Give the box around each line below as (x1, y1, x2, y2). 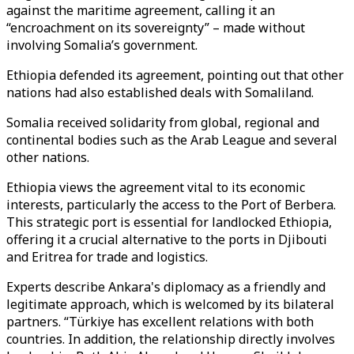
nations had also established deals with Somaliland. (6, 84, 314, 101)
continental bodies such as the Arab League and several (6, 131, 337, 149)
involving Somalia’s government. (6, 36, 198, 54)
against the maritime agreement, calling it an (6, 2, 275, 19)
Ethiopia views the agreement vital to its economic (6, 179, 305, 196)
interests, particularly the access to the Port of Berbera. (6, 196, 336, 213)
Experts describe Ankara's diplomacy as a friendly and (6, 278, 326, 296)
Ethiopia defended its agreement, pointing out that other (6, 66, 344, 84)
